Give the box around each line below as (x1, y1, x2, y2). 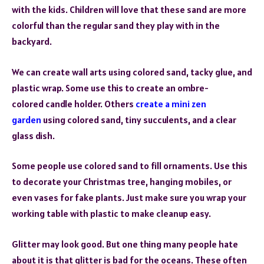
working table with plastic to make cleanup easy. (12, 207, 211, 220)
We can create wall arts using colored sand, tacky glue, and (12, 65, 252, 78)
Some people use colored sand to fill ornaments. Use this (12, 160, 247, 172)
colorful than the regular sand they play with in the (12, 19, 220, 32)
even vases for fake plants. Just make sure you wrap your (12, 192, 246, 204)
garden (12, 113, 41, 126)
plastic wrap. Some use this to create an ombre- (12, 81, 209, 94)
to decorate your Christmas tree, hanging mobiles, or (12, 176, 232, 188)
